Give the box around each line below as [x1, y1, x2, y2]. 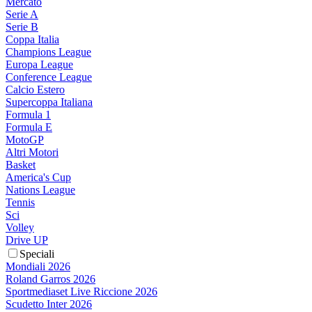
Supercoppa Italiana [6, 96, 93, 109]
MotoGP [6, 134, 44, 146]
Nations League [6, 184, 75, 196]
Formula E [6, 121, 52, 134]
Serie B [6, 21, 38, 33]
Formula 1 [6, 109, 51, 121]
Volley [6, 221, 34, 234]
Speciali [19, 248, 54, 260]
